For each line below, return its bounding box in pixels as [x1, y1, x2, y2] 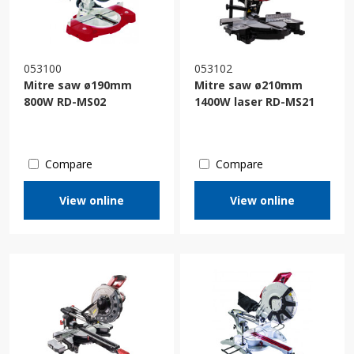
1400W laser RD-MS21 [194, 93, 314, 109]
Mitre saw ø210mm [194, 77, 303, 92]
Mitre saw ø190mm [24, 77, 132, 92]
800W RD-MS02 [24, 93, 106, 109]
